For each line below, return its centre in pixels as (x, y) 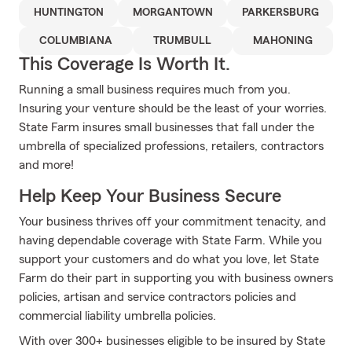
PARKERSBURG (280, 13)
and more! (46, 165)
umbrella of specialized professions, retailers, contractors (171, 146)
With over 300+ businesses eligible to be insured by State (172, 341)
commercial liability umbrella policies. (117, 316)
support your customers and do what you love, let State (169, 259)
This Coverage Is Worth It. (125, 64)
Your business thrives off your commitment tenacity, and (172, 222)
